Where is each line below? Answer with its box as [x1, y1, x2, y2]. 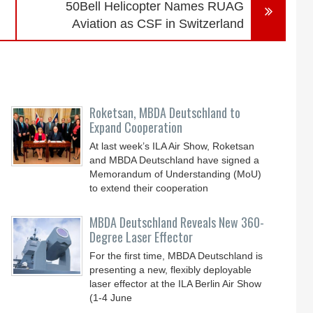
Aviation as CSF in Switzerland [72, 17, 245, 31]
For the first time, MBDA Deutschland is [89, 250, 263, 261]
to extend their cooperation [89, 182, 209, 194]
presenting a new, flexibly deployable [89, 264, 252, 275]
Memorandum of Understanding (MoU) [89, 168, 262, 180]
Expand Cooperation [89, 118, 183, 136]
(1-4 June [89, 292, 133, 303]
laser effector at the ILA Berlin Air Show [89, 278, 262, 289]
